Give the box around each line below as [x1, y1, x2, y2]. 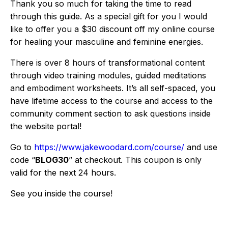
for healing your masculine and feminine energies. [10, 37, 203, 47]
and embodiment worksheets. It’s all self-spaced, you [10, 83, 215, 93]
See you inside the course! [10, 188, 112, 198]
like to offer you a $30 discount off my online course [10, 24, 215, 34]
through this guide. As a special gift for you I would [10, 11, 207, 21]
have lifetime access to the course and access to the [10, 96, 213, 106]
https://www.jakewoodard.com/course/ [34, 142, 184, 152]
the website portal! [10, 121, 81, 131]
